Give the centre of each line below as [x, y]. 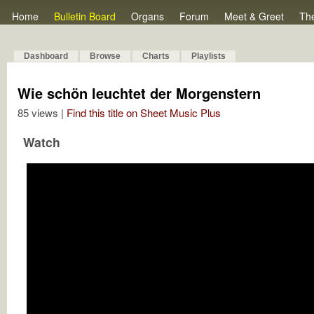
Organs [148, 16]
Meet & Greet [254, 16]
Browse [105, 56]
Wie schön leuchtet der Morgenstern [139, 93]
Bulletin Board [85, 16]
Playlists [209, 56]
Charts [156, 56]
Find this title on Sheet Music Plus [144, 112]
